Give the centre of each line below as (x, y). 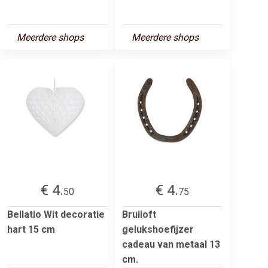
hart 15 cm (31, 229)
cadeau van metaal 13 (171, 244)
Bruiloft (139, 214)
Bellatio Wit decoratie (56, 214)
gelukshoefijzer (158, 229)
